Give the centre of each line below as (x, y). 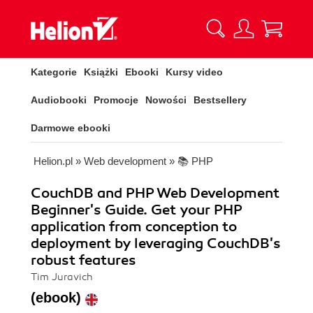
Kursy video (194, 72)
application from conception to (134, 227)
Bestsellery (220, 100)
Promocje (116, 100)
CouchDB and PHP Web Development (155, 193)
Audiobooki (59, 100)
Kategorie (54, 72)
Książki (101, 72)
